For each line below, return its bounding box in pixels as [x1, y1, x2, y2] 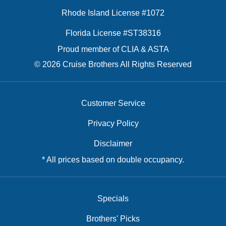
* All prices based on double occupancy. [42, 155, 184, 164]
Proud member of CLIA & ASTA [57, 44, 169, 53]
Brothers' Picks [86, 214, 140, 223]
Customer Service [81, 98, 145, 107]
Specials [97, 194, 129, 203]
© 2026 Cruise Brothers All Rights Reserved [34, 60, 192, 69]
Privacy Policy [87, 119, 139, 128]
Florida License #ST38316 [65, 28, 161, 37]
